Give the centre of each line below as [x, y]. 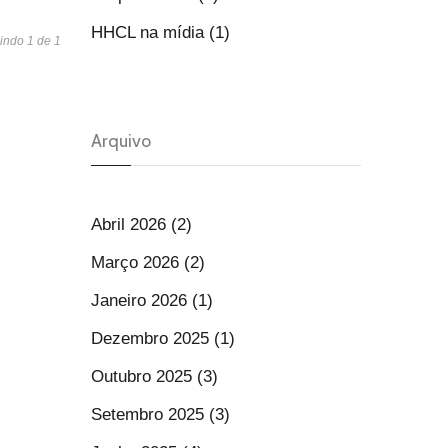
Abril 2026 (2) [141, 224]
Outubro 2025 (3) [154, 376]
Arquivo [121, 141]
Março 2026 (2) [148, 262]
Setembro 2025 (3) [160, 414]
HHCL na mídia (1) [160, 32]
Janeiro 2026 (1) [152, 300]
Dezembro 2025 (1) [163, 338]
